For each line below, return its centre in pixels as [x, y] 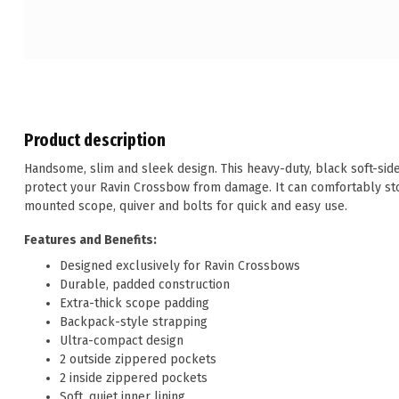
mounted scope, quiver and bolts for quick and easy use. [186, 206]
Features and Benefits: [90, 240]
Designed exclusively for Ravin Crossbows [180, 266]
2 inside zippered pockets [134, 379]
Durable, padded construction [145, 285]
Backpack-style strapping [134, 322]
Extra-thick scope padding [134, 304]
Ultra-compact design [122, 341]
